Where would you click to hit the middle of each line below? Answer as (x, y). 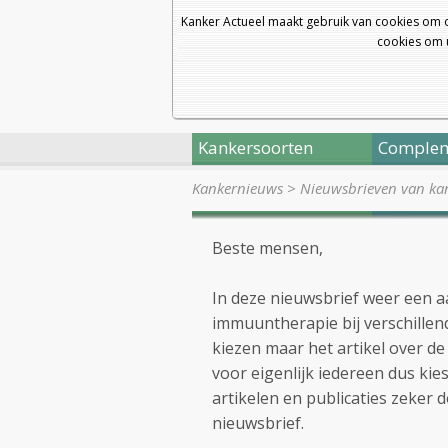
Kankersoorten (255, 147)
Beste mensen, (271, 248)
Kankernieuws (237, 188)
